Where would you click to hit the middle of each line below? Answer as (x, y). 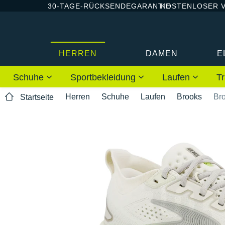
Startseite (37, 97)
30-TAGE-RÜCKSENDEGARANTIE (109, 6)
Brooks (189, 96)
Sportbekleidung (104, 77)
